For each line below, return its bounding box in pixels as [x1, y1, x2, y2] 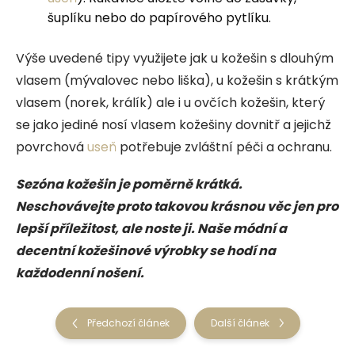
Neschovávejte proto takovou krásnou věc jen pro [16, 197, 338, 216]
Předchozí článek [86, 315, 170, 330]
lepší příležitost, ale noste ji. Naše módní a [16, 219, 287, 238]
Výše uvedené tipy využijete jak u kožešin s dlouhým [16, 48, 334, 67]
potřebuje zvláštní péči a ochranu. [116, 137, 335, 156]
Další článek [210, 315, 269, 330]
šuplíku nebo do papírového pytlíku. [48, 8, 274, 27]
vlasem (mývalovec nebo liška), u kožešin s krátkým [16, 71, 338, 90]
